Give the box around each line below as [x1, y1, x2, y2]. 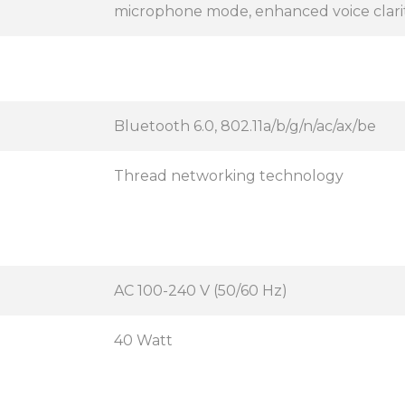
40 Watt [114, 332, 173, 349]
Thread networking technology [114, 167, 344, 184]
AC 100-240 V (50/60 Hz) [114, 282, 287, 299]
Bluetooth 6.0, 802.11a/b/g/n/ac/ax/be [114, 118, 376, 135]
